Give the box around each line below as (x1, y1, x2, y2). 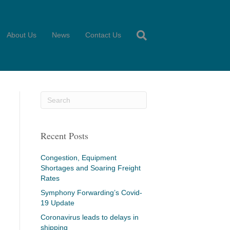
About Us (7, 31, 36, 39)
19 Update (40, 199, 74, 207)
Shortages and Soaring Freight (40, 164, 141, 172)
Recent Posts (40, 129, 88, 142)
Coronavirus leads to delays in (40, 213, 139, 221)
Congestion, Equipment (40, 154, 117, 162)
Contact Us (85, 31, 121, 39)
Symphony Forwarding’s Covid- (40, 188, 142, 197)
